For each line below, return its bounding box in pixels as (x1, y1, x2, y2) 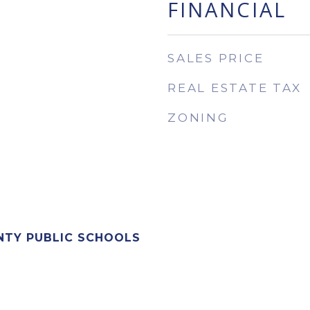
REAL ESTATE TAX (167, 81, 302, 95)
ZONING (167, 111, 229, 125)
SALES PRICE (167, 51, 264, 65)
